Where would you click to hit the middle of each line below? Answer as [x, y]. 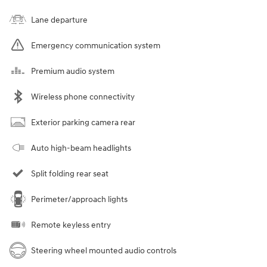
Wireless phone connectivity [83, 97]
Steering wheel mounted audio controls [104, 250]
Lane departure [59, 20]
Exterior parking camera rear [83, 122]
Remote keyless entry [71, 225]
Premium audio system [73, 71]
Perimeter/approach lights [79, 199]
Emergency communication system [96, 45]
